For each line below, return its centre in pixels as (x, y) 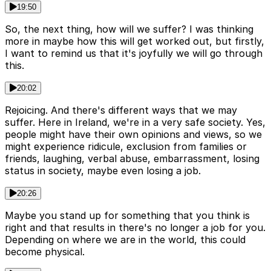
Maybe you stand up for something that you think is (127, 216)
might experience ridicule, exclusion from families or (126, 147)
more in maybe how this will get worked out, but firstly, (135, 41)
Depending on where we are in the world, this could (125, 240)
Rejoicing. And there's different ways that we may (121, 110)
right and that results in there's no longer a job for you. (135, 228)
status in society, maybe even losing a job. (103, 171)
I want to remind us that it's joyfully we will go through (134, 54)
